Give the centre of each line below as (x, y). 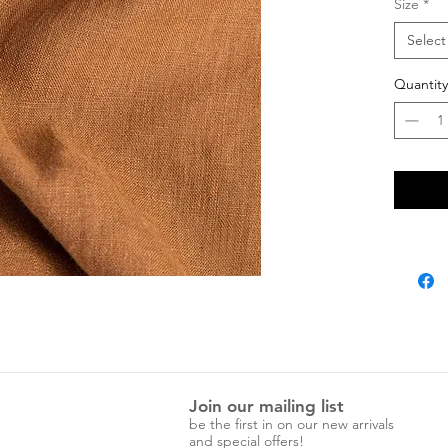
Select (426, 39)
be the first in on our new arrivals (291, 423)
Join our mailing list (266, 405)
